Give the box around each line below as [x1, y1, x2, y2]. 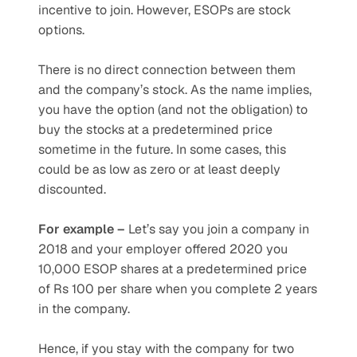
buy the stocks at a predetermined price [38, 121, 273, 138]
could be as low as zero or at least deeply [38, 161, 280, 178]
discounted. [38, 181, 109, 198]
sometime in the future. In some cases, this [38, 141, 286, 158]
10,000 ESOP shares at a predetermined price [38, 261, 307, 277]
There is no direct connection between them [38, 61, 296, 78]
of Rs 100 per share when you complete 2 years [38, 280, 317, 297]
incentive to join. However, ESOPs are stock [38, 2, 291, 18]
